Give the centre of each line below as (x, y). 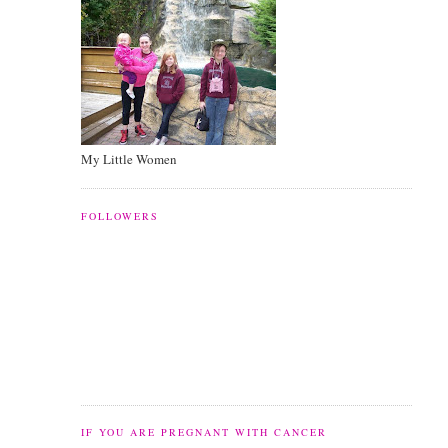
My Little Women (128, 158)
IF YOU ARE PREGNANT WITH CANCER (204, 432)
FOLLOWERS (119, 215)
